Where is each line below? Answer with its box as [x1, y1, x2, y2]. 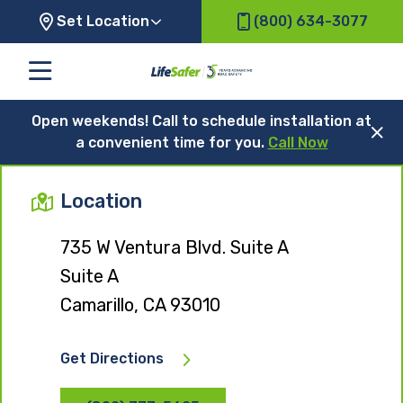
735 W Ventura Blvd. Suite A [60, 236, 289, 258]
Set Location [57, 13, 149, 30]
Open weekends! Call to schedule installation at [31, 112, 372, 130]
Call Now [267, 133, 328, 151]
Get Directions [60, 349, 164, 367]
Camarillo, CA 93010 [60, 293, 220, 316]
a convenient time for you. [75, 133, 268, 151]
